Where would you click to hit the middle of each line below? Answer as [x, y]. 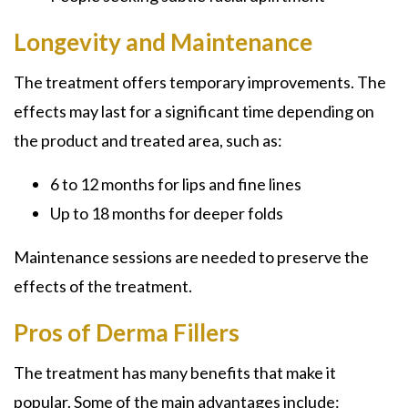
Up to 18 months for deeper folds [167, 213]
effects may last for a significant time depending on [194, 111]
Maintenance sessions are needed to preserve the [191, 257]
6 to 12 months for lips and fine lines [176, 184]
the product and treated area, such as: [148, 140]
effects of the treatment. [103, 286]
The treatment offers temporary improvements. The [200, 82]
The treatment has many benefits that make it [175, 372]
